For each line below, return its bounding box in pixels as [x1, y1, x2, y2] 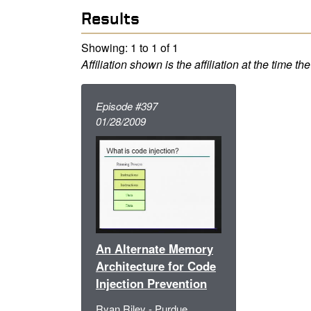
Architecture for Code [96, 258, 216, 275]
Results [81, 8, 140, 27]
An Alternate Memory [96, 240, 213, 258]
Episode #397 [96, 98, 158, 113]
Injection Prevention [96, 275, 207, 292]
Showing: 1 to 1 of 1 [81, 39, 178, 56]
